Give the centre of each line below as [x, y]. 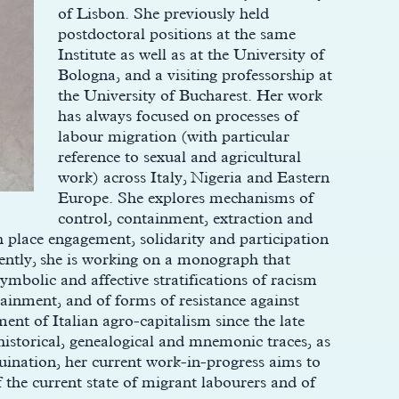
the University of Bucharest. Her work [190, 95]
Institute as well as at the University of [191, 54]
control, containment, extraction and [185, 218]
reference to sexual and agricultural [179, 156]
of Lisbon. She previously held [163, 13]
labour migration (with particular [173, 136]
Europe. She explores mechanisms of [185, 197]
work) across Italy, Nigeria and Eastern [193, 177]
